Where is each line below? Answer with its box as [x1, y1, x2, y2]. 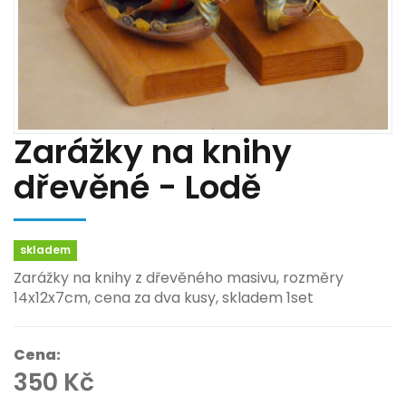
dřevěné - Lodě [14, 164, 261, 211]
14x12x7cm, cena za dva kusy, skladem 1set [14, 287, 314, 309]
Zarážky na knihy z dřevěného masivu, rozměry [14, 267, 343, 289]
